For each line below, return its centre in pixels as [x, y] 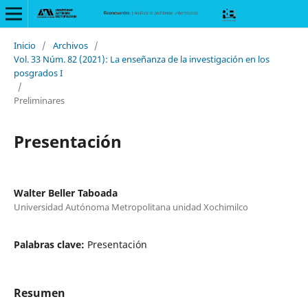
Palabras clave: [50, 244]
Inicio [24, 45]
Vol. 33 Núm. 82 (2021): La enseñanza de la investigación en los [141, 59]
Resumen [39, 293]
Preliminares [39, 100]
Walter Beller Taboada [65, 192]
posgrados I [38, 73]
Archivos [70, 45]
